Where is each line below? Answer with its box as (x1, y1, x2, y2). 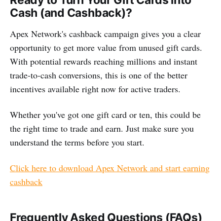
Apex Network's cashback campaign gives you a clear (10, 28, 201, 39)
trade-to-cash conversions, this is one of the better (10, 69, 187, 81)
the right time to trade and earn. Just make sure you (10, 122, 194, 134)
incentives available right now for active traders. (10, 83, 181, 95)
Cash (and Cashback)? (10, 6, 132, 20)
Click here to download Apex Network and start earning (10, 162, 210, 174)
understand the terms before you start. (10, 136, 145, 148)
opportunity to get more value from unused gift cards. (10, 41, 202, 53)
